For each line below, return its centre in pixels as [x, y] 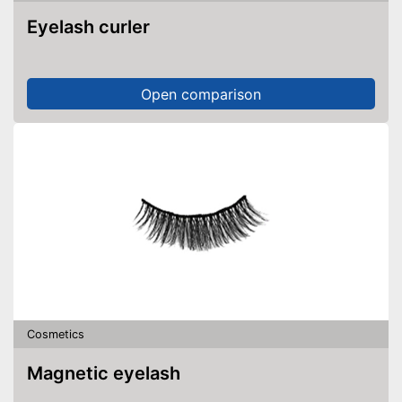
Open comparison [201, 94]
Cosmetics [56, 334]
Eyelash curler [94, 27]
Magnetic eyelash [112, 373]
